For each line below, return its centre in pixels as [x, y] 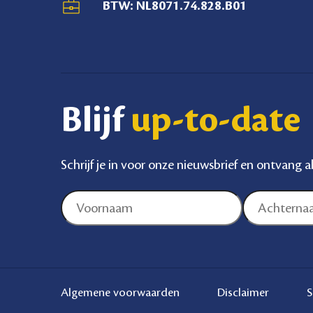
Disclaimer [243, 292]
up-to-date [216, 121]
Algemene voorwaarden [121, 292]
